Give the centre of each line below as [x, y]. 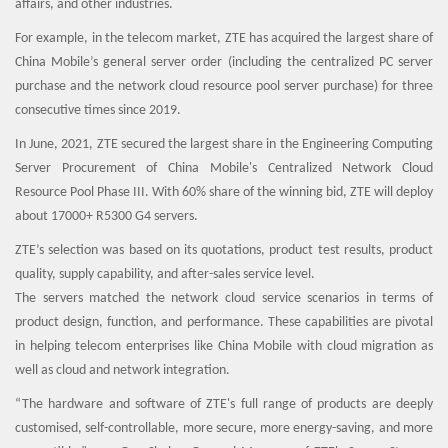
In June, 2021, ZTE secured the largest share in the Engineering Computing [224, 144]
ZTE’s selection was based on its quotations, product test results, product [224, 250]
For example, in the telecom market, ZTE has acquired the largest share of [224, 38]
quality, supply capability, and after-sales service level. [165, 274]
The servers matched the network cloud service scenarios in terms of [224, 298]
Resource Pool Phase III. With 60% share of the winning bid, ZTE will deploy [224, 192]
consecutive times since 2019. [98, 110]
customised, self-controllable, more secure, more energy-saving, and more [224, 428]
